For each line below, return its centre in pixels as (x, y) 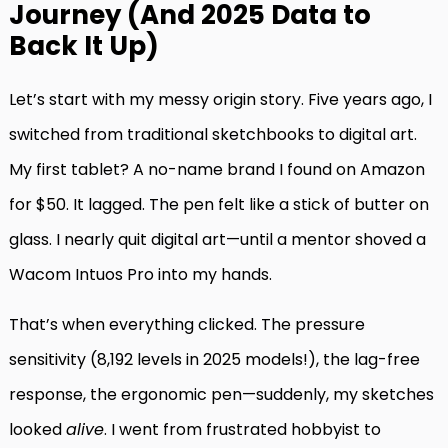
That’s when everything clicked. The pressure (187, 325)
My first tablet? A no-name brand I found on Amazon (217, 170)
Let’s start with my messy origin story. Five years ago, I (220, 100)
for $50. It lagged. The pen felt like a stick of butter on (219, 205)
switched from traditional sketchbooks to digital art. (213, 135)
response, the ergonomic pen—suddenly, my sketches (221, 395)
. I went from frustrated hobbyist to (242, 430)
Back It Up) (84, 46)
